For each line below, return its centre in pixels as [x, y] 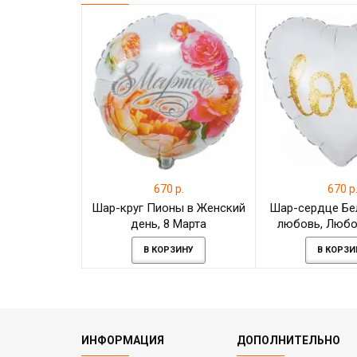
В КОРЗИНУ [169, 250]
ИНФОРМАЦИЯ [123, 341]
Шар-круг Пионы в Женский [169, 208]
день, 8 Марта [169, 224]
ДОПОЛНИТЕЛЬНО [288, 341]
